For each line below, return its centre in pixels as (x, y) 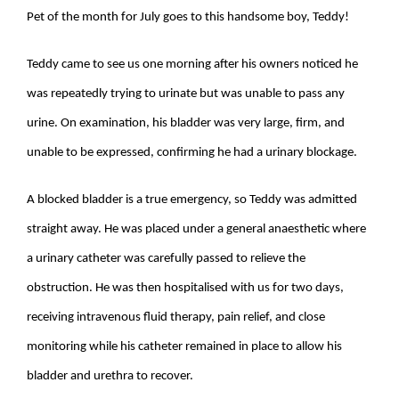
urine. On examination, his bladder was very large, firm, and (186, 123)
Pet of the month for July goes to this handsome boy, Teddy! (188, 17)
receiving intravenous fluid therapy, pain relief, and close (176, 317)
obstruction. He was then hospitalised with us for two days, (185, 288)
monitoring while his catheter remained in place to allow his (184, 346)
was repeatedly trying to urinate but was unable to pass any (186, 94)
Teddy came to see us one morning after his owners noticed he (192, 64)
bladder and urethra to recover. (110, 376)
